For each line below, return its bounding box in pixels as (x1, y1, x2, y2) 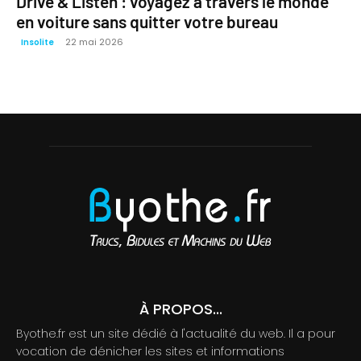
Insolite (21, 36, 54, 48)
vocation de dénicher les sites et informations (16, 343, 284, 359)
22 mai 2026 (65, 35, 123, 48)
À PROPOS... (139, 299, 222, 319)
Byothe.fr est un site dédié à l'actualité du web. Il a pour (16, 326, 335, 342)
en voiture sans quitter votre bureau (16, 11, 278, 31)
